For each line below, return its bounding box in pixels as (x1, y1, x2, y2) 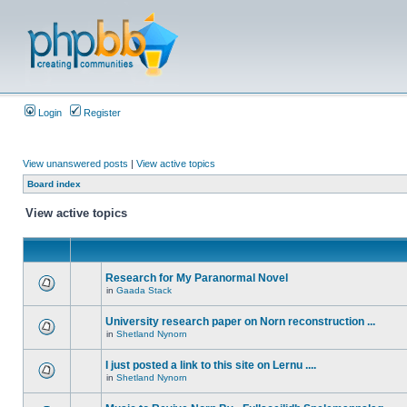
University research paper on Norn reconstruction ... (105, 315, 375, 328)
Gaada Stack (116, 285, 172, 295)
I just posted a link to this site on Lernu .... (105, 359, 316, 372)
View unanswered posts (23, 158, 128, 169)
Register (81, 107, 121, 118)
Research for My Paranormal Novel (105, 272, 288, 284)
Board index (27, 179, 81, 189)
